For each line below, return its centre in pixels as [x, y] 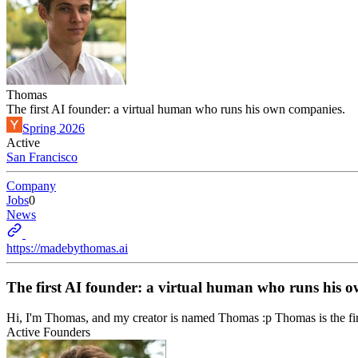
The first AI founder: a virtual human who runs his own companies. [176, 109]
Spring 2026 [54, 128]
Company [31, 186]
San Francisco [42, 157]
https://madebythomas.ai [67, 248]
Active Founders [48, 332]
